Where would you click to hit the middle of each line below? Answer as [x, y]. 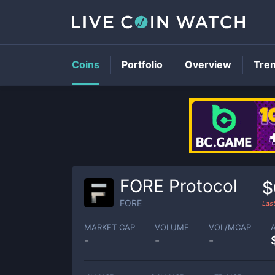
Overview [208, 64]
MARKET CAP [110, 227]
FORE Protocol [179, 186]
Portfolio [142, 64]
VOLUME [172, 227]
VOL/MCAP [230, 227]
